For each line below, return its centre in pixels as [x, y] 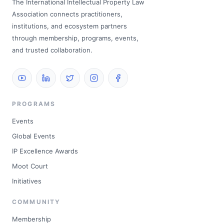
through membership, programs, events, [75, 38]
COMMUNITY [36, 202]
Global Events [33, 136]
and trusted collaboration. [52, 50]
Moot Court [30, 166]
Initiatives [27, 181]
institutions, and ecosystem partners [69, 26]
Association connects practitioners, [67, 14]
